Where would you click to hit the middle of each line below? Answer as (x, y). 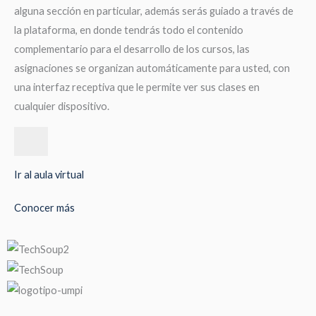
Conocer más (44, 208)
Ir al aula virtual (49, 175)
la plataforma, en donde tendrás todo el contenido (129, 30)
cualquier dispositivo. (62, 106)
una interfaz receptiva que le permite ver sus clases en (137, 87)
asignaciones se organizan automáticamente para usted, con (152, 68)
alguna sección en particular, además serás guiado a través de (154, 11)
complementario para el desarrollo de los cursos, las (132, 49)
